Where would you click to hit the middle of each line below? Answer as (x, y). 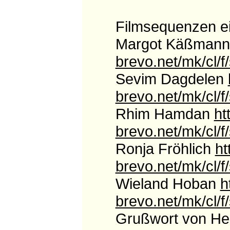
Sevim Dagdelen (171, 79)
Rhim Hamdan (165, 114)
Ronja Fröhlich (165, 149)
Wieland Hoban (168, 184)
